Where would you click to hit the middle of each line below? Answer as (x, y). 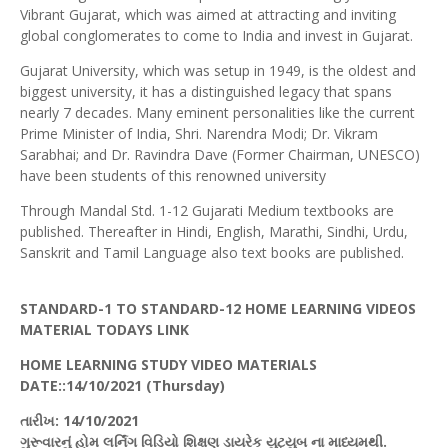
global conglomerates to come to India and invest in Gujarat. (216, 36)
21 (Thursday (173, 386)
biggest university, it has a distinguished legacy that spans (206, 92)
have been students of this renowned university (173, 176)
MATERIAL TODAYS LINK (104, 330)
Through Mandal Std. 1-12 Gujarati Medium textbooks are (207, 211)
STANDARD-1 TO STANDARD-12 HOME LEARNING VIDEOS (218, 309)
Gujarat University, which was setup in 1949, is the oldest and (218, 71)
